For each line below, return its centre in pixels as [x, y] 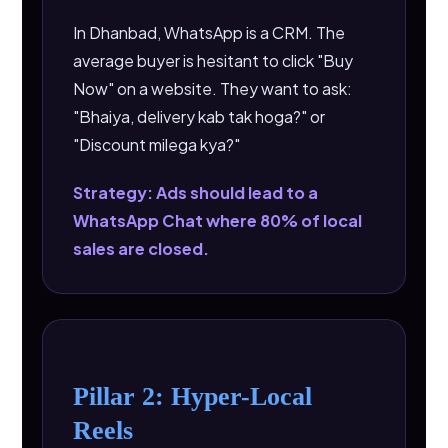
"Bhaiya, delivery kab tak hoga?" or [199, 116]
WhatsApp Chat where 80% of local [218, 220]
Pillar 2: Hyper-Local [193, 396]
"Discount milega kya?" [157, 144]
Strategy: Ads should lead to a [196, 192]
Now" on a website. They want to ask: [213, 88]
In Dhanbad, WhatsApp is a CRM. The [209, 32]
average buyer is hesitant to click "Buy [213, 60]
